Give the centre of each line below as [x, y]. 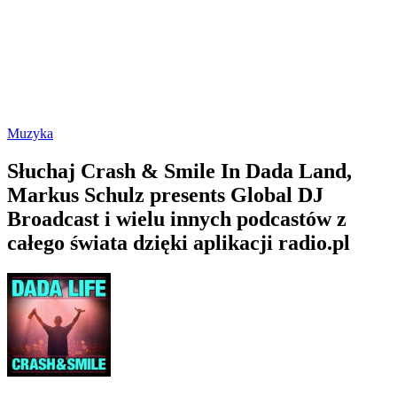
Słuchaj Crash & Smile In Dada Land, [179, 171]
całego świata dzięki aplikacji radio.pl [179, 242]
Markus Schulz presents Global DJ [165, 195]
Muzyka [30, 133]
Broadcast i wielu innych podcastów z [177, 218]
